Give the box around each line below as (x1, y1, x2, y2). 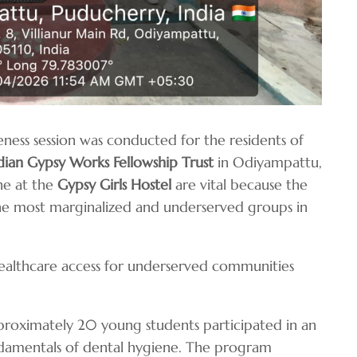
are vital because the (171, 175, 308, 194)
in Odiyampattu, (214, 152, 322, 171)
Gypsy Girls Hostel (57, 175, 171, 194)
